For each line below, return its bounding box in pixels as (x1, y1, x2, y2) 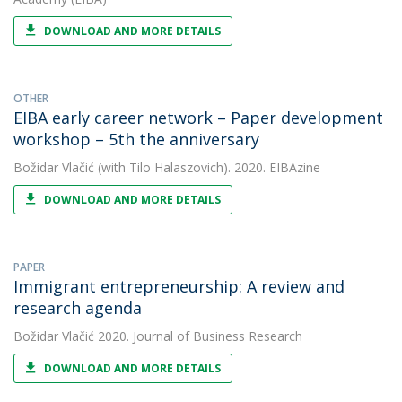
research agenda (13, 297, 142, 319)
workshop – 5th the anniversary (13, 128, 259, 150)
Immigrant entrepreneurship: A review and (13, 275, 345, 297)
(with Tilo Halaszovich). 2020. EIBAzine (94, 159, 320, 176)
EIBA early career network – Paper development (13, 107, 383, 128)
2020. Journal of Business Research (94, 328, 302, 345)
